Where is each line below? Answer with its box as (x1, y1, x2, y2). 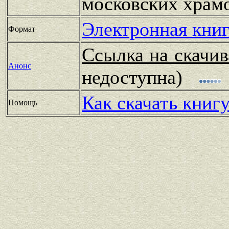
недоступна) (82, 66, 198, 88)
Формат (8, 24, 35, 33)
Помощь (8, 98, 37, 107)
